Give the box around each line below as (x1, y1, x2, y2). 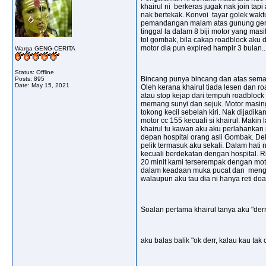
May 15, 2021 (31, 82, 69, 88)
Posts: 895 (15, 75, 45, 82)
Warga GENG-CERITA (15, 45, 75, 52)
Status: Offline (15, 69, 54, 75)
